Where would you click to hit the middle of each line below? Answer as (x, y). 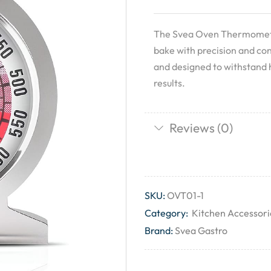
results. (169, 83)
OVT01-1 (185, 196)
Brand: (159, 231)
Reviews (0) (201, 128)
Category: (167, 213)
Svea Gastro (201, 231)
